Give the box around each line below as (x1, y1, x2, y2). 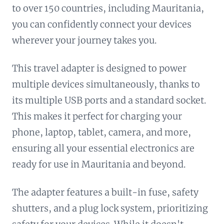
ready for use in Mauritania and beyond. (12, 158, 185, 170)
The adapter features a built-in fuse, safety (12, 186, 198, 198)
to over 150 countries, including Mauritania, (12, 2, 204, 14)
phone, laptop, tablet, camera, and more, (12, 126, 191, 138)
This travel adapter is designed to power (12, 62, 186, 74)
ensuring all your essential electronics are (12, 142, 194, 154)
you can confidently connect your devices (12, 18, 191, 30)
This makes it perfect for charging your (12, 110, 182, 122)
